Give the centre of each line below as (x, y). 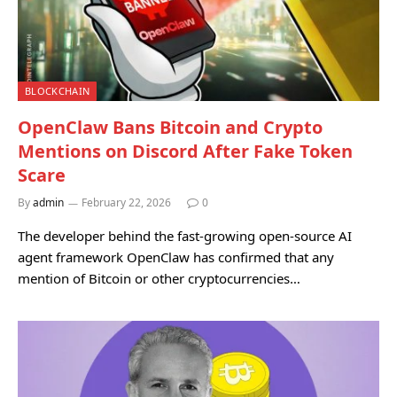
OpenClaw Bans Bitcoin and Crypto (170, 127)
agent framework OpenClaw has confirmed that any (176, 257)
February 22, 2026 (126, 202)
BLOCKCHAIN (58, 90)
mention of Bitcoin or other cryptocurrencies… (159, 278)
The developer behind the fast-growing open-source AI (185, 235)
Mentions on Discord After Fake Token (185, 151)
